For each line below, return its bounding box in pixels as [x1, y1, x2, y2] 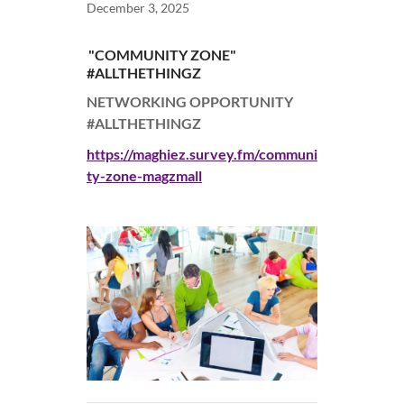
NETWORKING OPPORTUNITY [87, 93, 293, 111]
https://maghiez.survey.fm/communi [87, 145, 317, 163]
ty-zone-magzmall [87, 167, 202, 185]
